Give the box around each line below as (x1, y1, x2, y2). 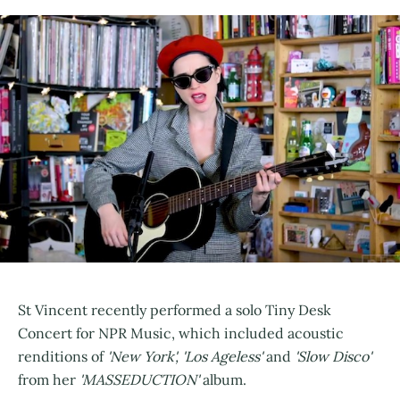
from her (18, 370, 79, 388)
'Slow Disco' (295, 346, 371, 365)
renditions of (18, 346, 107, 365)
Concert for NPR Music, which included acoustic (18, 323, 344, 342)
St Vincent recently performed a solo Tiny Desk (18, 300, 331, 319)
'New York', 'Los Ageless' (107, 346, 262, 365)
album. (199, 370, 246, 388)
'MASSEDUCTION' (79, 370, 199, 388)
